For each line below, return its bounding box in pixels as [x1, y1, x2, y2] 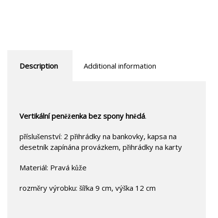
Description [19, 60, 58, 71]
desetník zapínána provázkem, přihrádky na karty [19, 142, 182, 152]
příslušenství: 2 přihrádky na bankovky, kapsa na [19, 131, 177, 141]
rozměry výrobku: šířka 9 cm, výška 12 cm [19, 182, 156, 193]
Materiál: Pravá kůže [19, 162, 87, 172]
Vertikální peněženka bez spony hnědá [19, 110, 145, 121]
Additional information [84, 60, 156, 71]
